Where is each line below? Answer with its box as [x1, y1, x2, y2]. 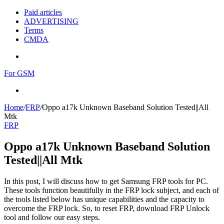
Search [23, 85, 45, 94]
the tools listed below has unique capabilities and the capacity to [4, 194, 204, 203]
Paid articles [24, 8, 62, 16]
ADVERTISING [24, 17, 78, 25]
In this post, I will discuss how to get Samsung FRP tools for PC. [4, 176, 208, 185]
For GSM [4, 69, 34, 77]
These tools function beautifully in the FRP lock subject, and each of [4, 185, 219, 194]
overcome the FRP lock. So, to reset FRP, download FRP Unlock [4, 203, 209, 212]
